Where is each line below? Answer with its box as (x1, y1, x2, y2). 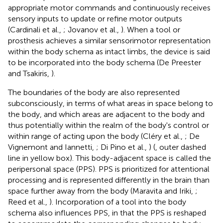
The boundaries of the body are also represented (8, 87, 180, 97)
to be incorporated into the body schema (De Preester (8, 57, 201, 67)
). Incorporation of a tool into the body (49, 197, 186, 207)
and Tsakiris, (8, 68, 51, 78)
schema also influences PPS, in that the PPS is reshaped (8, 208, 206, 218)
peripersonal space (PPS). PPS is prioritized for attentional (8, 164, 210, 174)
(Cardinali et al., (8, 24, 63, 34)
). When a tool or (121, 24, 180, 34)
